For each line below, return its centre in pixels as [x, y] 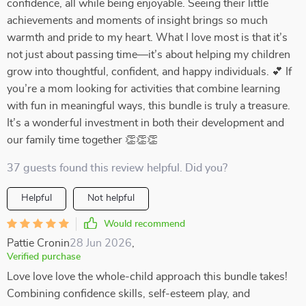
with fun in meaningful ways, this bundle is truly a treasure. [149, 106]
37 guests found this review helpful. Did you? [117, 168]
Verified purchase [44, 257]
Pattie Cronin [38, 243]
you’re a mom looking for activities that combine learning [143, 89]
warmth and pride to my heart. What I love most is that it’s [147, 38]
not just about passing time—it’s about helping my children [149, 55]
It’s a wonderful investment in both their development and [145, 123]
